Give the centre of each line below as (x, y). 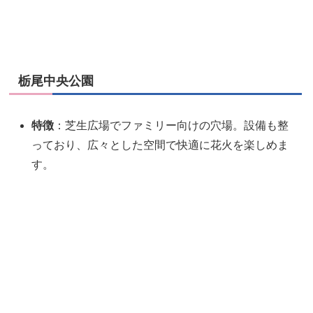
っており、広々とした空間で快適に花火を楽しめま (160, 145)
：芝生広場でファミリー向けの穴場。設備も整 (172, 125)
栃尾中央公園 (56, 81)
